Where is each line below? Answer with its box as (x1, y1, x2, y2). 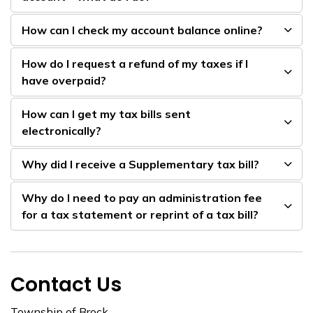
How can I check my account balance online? (22, 22, 263, 37)
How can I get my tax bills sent (22, 106, 191, 121)
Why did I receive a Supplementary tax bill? (22, 156, 259, 171)
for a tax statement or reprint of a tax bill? (22, 207, 259, 221)
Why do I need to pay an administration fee (22, 190, 262, 205)
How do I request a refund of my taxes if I (22, 56, 248, 71)
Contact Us (10, 270, 122, 298)
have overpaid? (22, 73, 106, 87)
